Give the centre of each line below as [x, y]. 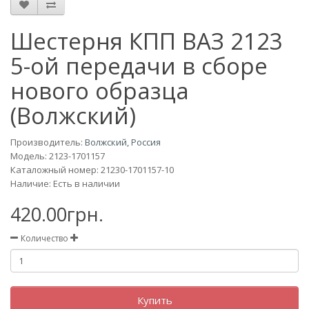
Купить [154, 300]
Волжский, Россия [123, 142]
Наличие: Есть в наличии [65, 183]
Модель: [30, 156]
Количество [45, 238]
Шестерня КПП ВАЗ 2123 [147, 41]
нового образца [100, 91]
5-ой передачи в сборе [139, 66]
